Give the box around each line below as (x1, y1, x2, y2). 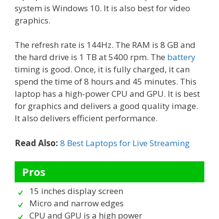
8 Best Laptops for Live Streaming (60, 137, 190, 149)
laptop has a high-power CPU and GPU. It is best (15, 88, 200, 100)
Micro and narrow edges (29, 197, 124, 209)
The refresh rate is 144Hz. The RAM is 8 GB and (15, 39, 196, 51)
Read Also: (15, 137, 58, 149)
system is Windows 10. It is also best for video (15, 2, 190, 14)
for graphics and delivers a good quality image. (15, 100, 198, 112)
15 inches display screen (29, 185, 123, 197)
